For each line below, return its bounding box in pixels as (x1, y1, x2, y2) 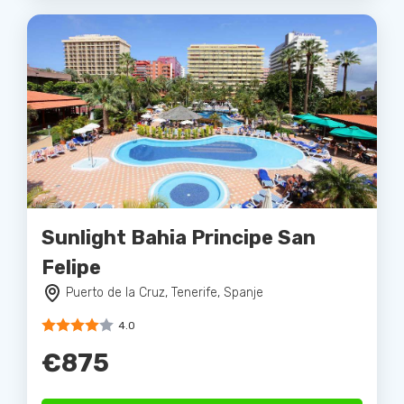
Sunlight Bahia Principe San (41, 225, 316, 250)
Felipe (41, 254, 101, 280)
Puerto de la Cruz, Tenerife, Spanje (66, 284, 263, 300)
